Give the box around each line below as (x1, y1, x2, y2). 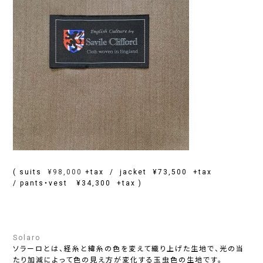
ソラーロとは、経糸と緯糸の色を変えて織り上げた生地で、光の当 (13, 244, 245, 253)
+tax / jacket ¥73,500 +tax (82, 167, 215, 176)
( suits (13, 167, 48, 176)
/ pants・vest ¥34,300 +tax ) (13, 178, 143, 187)
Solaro (13, 233, 41, 242)
